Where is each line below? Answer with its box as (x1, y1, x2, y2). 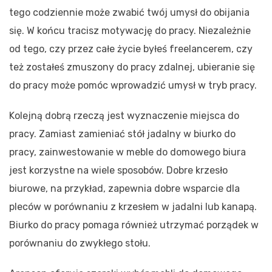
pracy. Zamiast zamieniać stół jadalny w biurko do (9, 127, 236, 140)
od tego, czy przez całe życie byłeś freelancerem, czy (9, 42, 253, 55)
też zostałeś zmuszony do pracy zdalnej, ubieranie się (9, 61, 255, 73)
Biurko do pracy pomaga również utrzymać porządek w (9, 219, 259, 231)
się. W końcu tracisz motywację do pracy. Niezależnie (9, 24, 251, 36)
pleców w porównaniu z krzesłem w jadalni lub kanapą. (9, 200, 257, 212)
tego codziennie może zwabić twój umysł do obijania (9, 6, 250, 18)
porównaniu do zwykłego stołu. (9, 237, 151, 249)
